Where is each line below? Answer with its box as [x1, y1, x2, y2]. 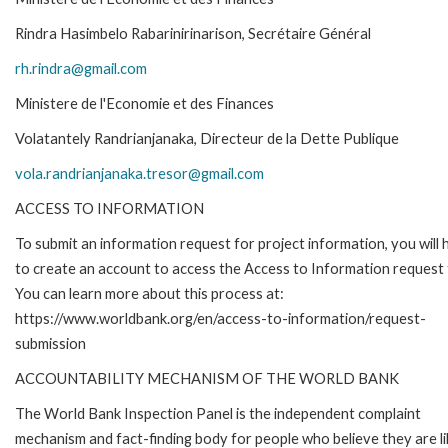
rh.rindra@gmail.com [15, 59, 147, 77]
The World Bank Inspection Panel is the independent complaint [15, 404, 421, 422]
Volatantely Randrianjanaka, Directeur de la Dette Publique [15, 129, 399, 147]
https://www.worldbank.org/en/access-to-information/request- [15, 309, 426, 327]
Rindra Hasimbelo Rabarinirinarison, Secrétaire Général [15, 24, 371, 42]
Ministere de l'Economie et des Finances [15, 94, 274, 112]
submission [15, 334, 86, 352]
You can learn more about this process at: [15, 284, 284, 302]
